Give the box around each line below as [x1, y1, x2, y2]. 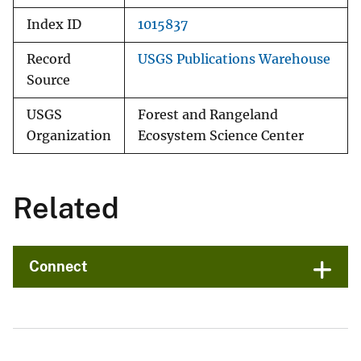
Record [27, 52, 71, 68]
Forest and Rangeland [138, 107, 278, 123]
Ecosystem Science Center [138, 128, 304, 144]
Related [13, 191, 119, 226]
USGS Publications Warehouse [138, 52, 330, 68]
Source [27, 73, 70, 89]
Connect [29, 258, 88, 276]
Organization [27, 128, 111, 144]
